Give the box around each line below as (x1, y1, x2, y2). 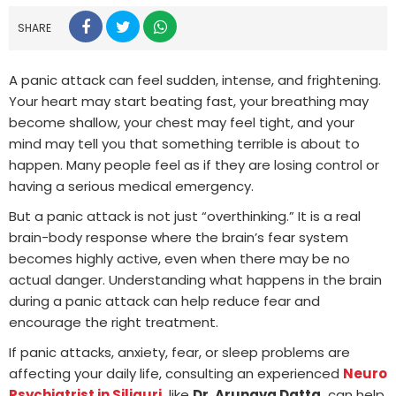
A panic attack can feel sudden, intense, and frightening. (9, 70, 381, 89)
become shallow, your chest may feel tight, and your (9, 112, 354, 132)
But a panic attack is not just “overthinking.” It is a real (9, 206, 361, 225)
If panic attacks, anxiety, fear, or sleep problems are (9, 342, 350, 362)
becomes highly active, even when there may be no (9, 248, 350, 268)
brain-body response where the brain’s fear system (9, 227, 348, 247)
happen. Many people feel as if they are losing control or (9, 155, 379, 174)
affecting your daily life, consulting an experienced (9, 363, 343, 383)
